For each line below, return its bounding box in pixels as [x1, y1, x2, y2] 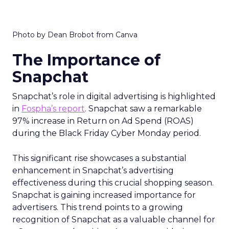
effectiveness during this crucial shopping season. [12, 189, 214, 199]
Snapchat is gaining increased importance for [12, 201, 196, 211]
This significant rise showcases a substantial [12, 164, 187, 174]
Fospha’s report [21, 114, 85, 125]
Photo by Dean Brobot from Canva [12, 41, 138, 51]
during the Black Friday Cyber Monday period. [12, 139, 201, 149]
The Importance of [12, 61, 161, 81]
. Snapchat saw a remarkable [85, 114, 202, 125]
